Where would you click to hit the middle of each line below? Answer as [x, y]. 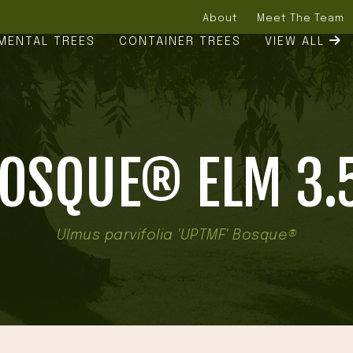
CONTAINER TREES [180, 42]
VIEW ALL [297, 42]
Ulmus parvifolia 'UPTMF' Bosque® [176, 236]
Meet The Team [300, 18]
